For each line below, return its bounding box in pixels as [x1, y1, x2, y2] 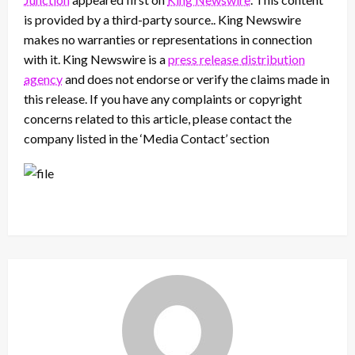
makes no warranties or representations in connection [24, 32, 312, 48]
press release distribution [168, 52, 305, 67]
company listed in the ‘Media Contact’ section [24, 131, 269, 147]
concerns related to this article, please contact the [24, 111, 292, 127]
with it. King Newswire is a [24, 52, 168, 67]
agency [24, 71, 63, 87]
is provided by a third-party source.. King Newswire [24, 12, 301, 28]
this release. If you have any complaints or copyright [24, 91, 302, 107]
